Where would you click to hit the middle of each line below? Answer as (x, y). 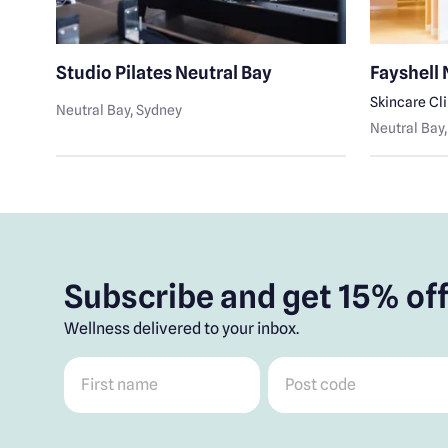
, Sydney (156, 110)
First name (102, 367)
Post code (303, 367)
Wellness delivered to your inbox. (182, 328)
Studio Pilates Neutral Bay (164, 73)
